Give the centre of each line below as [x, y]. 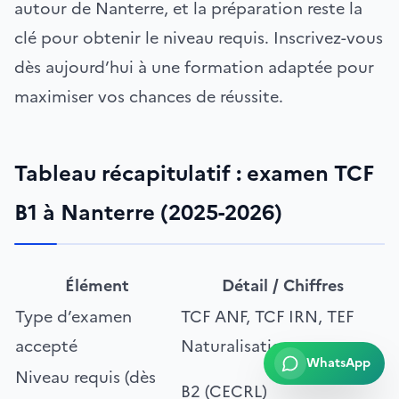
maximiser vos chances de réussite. [149, 96]
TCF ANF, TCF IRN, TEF [267, 316]
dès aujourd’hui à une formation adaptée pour [194, 67]
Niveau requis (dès [85, 377]
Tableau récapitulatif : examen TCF [194, 173]
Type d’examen [73, 316]
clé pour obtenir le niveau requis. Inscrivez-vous [199, 37]
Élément [97, 285]
